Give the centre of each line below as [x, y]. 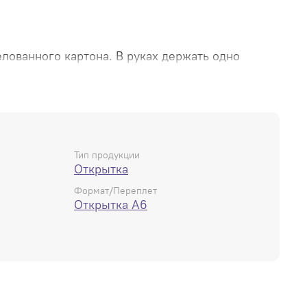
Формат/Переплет [115, 190]
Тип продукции [107, 155]
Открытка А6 [111, 204]
